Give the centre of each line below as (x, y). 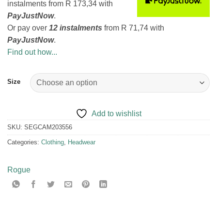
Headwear (82, 142)
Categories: (24, 142)
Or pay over (28, 28)
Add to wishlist (116, 114)
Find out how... (32, 52)
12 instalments (76, 28)
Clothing (53, 142)
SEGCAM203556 (48, 127)
